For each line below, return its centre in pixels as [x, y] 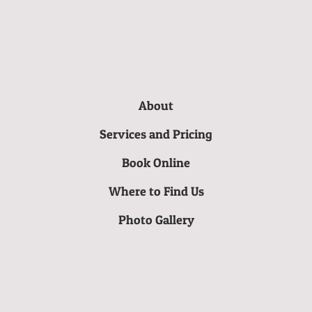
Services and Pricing [156, 134]
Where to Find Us [156, 191]
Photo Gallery [156, 219]
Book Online [156, 162]
